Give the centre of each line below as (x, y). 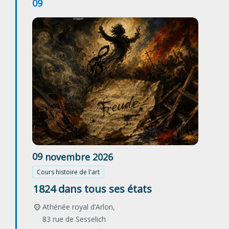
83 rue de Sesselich (74, 219)
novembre (67, 157)
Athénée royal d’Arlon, (78, 207)
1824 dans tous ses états (93, 189)
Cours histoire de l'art (68, 172)
